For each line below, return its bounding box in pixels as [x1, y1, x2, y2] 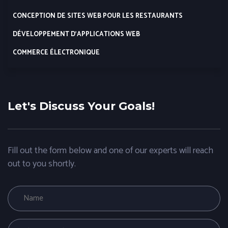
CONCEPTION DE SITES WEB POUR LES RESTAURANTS [13, 10, 183, 21]
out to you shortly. [8, 156, 76, 172]
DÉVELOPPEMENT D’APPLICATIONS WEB [13, 28, 140, 40]
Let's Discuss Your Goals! [8, 99, 155, 113]
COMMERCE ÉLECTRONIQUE [13, 47, 100, 58]
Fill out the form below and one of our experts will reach [8, 142, 213, 158]
